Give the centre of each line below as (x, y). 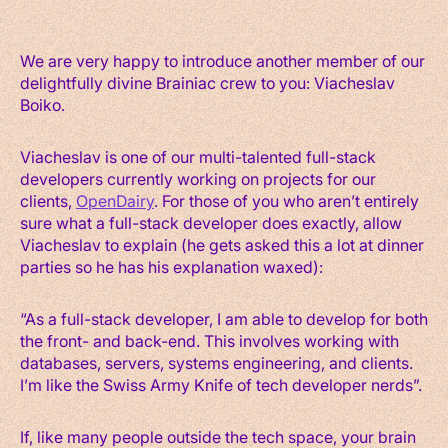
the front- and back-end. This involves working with (209, 340)
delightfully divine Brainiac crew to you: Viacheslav (207, 82)
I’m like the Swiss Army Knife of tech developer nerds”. (221, 384)
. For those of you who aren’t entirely (286, 200)
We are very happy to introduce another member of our (222, 60)
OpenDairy (115, 200)
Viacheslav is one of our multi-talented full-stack (198, 156)
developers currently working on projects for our (198, 178)
